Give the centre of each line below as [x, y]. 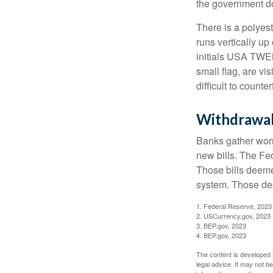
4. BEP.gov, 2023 [221, 235]
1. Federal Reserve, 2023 [234, 206]
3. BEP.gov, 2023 [221, 225]
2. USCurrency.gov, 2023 [233, 216]
